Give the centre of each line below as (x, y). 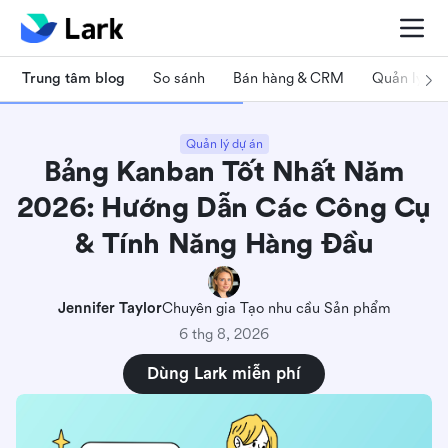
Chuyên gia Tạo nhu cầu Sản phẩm (276, 308)
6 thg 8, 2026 (224, 334)
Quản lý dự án (224, 144)
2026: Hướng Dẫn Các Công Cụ (224, 208)
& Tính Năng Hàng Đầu (224, 244)
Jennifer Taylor (109, 308)
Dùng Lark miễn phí (224, 373)
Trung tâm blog (73, 78)
